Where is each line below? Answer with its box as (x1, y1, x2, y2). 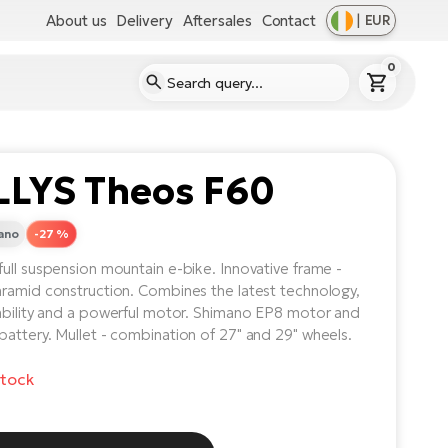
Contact (261, 10, 316, 30)
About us (46, 10, 107, 30)
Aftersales (182, 10, 252, 30)
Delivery (116, 10, 173, 30)
